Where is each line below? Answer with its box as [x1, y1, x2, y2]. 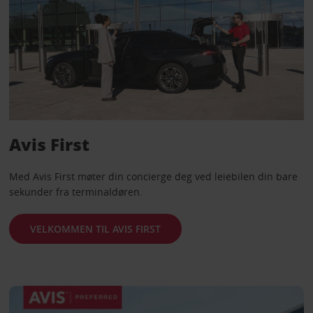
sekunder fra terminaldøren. [8, 185, 143, 199]
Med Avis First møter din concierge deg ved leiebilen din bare [8, 170, 298, 184]
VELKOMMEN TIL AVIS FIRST [29, 221, 161, 235]
